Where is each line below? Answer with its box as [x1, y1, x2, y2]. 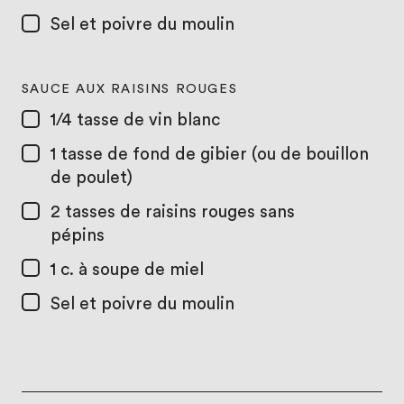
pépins [50, 226, 105, 244]
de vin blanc [123, 112, 220, 130]
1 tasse [50, 145, 107, 163]
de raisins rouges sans [119, 203, 295, 221]
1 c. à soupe [50, 261, 144, 279]
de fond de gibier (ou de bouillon [106, 145, 369, 163]
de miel [143, 261, 204, 279]
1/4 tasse [50, 112, 124, 130]
